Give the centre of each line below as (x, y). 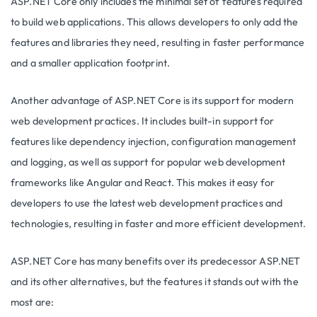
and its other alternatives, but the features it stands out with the (155, 281)
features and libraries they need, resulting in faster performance (158, 42)
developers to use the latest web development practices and (147, 203)
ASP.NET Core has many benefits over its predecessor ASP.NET (156, 261)
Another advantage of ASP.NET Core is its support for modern (152, 100)
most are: (33, 302)
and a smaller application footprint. (91, 63)
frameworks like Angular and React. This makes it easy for (143, 182)
